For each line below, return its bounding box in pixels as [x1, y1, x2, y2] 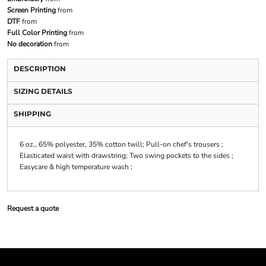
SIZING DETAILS [13, 87, 72, 96]
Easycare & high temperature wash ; [19, 162, 132, 172]
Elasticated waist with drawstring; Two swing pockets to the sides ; [19, 151, 233, 161]
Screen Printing [7, 5, 56, 15]
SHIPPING [13, 109, 51, 119]
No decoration [7, 39, 52, 49]
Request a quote [7, 204, 59, 214]
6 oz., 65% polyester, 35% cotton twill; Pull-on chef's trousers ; [19, 140, 223, 150]
